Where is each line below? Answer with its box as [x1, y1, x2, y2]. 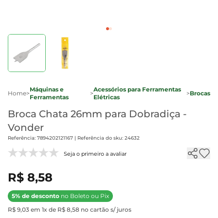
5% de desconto [12, 192, 59, 200]
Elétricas [93, 93, 120, 101]
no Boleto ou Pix [59, 192, 109, 200]
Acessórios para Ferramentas [93, 86, 181, 93]
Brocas [190, 90, 210, 97]
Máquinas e [30, 86, 64, 93]
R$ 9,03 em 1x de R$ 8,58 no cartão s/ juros [8, 206, 131, 213]
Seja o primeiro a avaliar [64, 150, 127, 157]
